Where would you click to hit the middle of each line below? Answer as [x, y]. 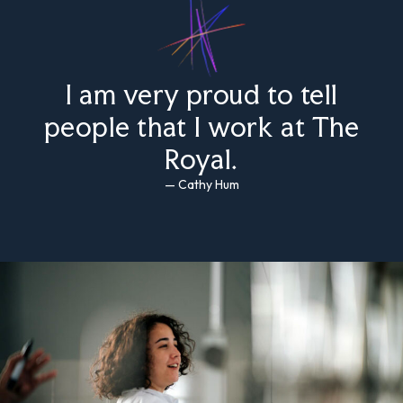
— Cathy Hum [201, 185]
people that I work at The [201, 127]
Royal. [201, 160]
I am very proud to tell [201, 95]
